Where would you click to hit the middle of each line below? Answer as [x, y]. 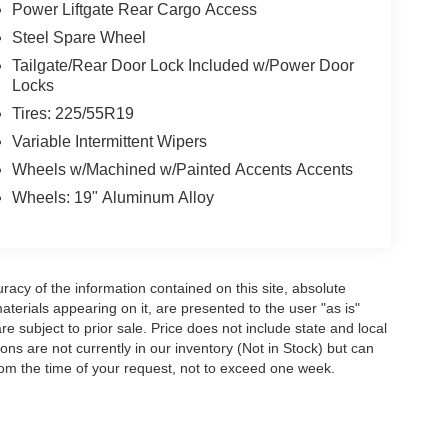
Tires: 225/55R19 [72, 114]
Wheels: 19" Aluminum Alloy [112, 198]
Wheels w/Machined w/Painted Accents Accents [182, 170]
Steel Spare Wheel [78, 38]
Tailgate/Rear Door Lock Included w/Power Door [182, 66]
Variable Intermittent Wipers [109, 142]
